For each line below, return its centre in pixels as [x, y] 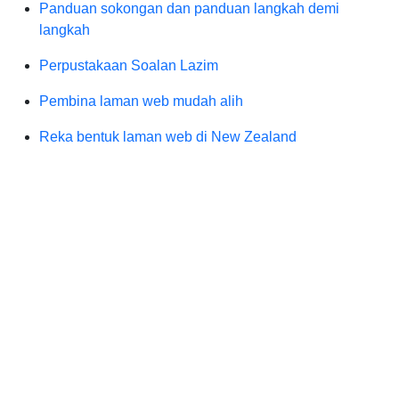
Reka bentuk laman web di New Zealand [168, 137]
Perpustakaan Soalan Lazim [129, 65]
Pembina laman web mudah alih [141, 101]
